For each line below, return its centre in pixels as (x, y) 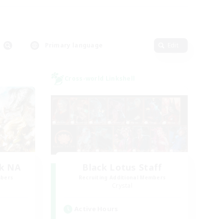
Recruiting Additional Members (122, 177)
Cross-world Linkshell (100, 78)
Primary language (74, 45)
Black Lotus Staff (122, 167)
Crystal (122, 186)
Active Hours (96, 209)
